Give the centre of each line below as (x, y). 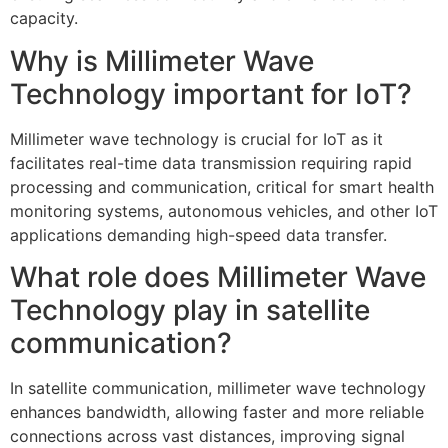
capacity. (44, 18)
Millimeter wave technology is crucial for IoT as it (196, 138)
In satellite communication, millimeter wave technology (218, 388)
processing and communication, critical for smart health (222, 186)
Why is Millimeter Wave (162, 60)
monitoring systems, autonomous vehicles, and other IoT (224, 210)
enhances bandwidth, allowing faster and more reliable (217, 412)
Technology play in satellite (190, 310)
